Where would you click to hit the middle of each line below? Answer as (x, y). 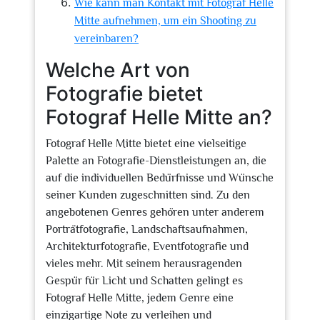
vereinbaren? (106, 39)
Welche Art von (118, 70)
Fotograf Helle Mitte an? (159, 117)
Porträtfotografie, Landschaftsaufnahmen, (147, 229)
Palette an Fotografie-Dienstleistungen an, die (156, 161)
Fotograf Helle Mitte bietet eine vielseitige (146, 144)
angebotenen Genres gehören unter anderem (155, 212)
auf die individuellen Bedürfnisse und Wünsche (160, 178)
